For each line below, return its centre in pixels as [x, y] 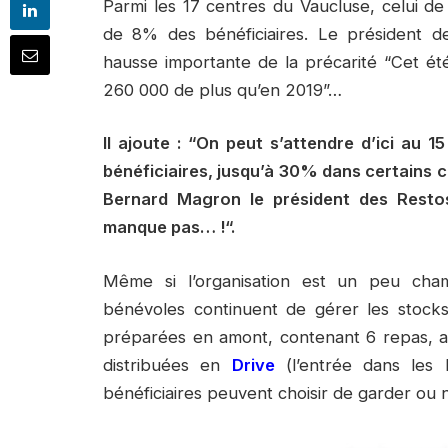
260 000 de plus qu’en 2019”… [222, 89]
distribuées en [167, 364]
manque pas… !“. [169, 227]
